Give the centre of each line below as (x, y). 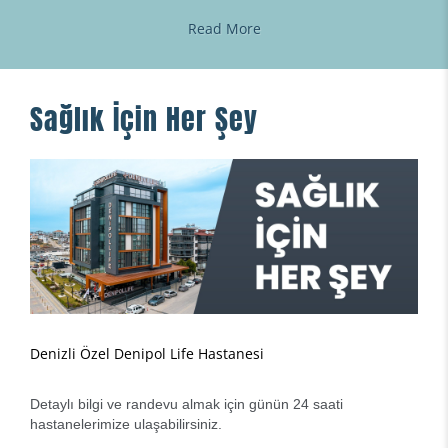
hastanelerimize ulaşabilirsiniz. (126, 424)
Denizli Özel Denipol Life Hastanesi (147, 354)
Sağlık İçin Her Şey (144, 119)
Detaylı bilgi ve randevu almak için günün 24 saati (186, 404)
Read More (224, 28)
